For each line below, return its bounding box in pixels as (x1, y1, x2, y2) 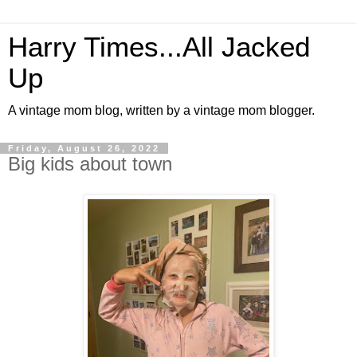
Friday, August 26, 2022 (8, 143, 160, 153)
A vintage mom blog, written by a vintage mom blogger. (8, 104, 315, 117)
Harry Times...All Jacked (8, 32, 310, 62)
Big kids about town (8, 153, 172, 175)
